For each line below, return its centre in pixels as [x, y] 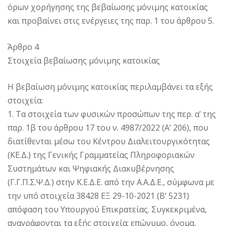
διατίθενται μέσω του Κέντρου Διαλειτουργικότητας [109, 142]
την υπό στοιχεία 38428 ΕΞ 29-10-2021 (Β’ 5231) [98, 196]
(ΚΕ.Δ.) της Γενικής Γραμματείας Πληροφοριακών [101, 155]
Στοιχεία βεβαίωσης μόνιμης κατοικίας [84, 61]
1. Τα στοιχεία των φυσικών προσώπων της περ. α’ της [112, 114]
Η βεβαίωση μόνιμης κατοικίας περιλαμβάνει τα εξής [110, 87]
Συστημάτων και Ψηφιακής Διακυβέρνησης [91, 169]
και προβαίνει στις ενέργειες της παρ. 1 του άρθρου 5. [111, 21]
